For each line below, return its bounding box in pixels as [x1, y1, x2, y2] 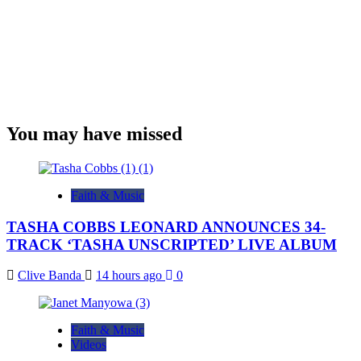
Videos [71, 338, 106, 352]
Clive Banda [18, 268, 85, 283]
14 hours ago [96, 268, 165, 283]
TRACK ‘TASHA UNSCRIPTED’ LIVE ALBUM [6, 235, 337, 253]
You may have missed [6, 123, 182, 145]
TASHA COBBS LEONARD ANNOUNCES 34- [6, 218, 326, 235]
